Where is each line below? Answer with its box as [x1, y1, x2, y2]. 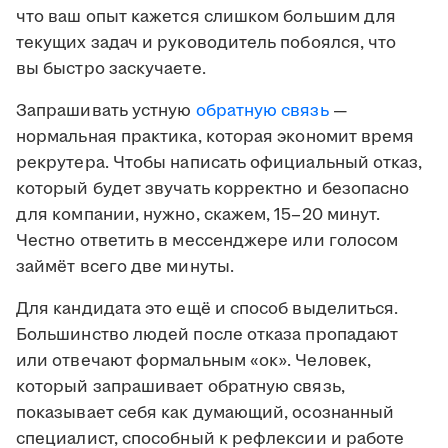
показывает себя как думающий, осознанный [16, 401, 395, 426]
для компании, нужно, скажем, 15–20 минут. [16, 203, 381, 228]
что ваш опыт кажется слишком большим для [16, 5, 397, 30]
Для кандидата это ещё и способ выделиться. [16, 297, 399, 322]
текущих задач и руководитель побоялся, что [16, 31, 397, 56]
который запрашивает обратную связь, [16, 375, 345, 400]
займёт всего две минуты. [16, 255, 234, 280]
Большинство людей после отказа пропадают [16, 323, 399, 348]
